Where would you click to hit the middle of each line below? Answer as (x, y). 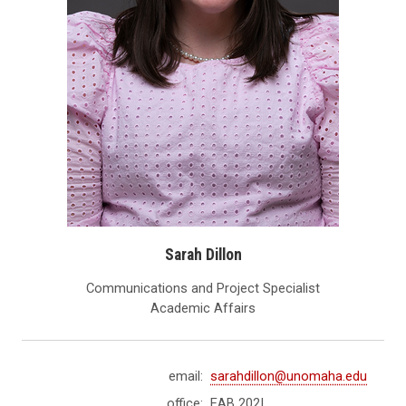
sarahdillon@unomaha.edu (289, 377)
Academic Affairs (203, 309)
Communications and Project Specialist (203, 289)
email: (186, 377)
